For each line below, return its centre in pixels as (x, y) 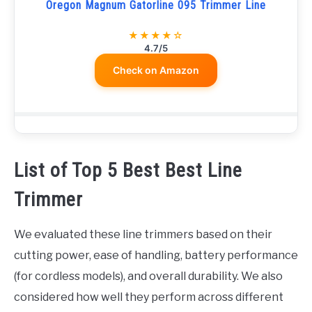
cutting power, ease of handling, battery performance (156, 255)
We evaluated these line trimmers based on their (143, 234)
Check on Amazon (156, 70)
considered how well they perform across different (149, 297)
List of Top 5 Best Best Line (128, 170)
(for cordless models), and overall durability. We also (148, 276)
